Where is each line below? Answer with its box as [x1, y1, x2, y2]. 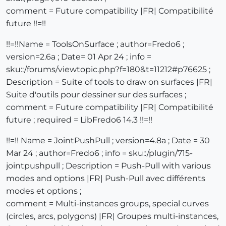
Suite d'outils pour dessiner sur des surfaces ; [6, 90, 186, 100]
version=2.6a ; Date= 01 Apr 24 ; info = [6, 52, 151, 62]
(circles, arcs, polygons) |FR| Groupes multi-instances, [6, 211, 218, 221]
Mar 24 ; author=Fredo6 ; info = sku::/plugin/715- [6, 148, 193, 158]
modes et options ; [6, 186, 81, 196]
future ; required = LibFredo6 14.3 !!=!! [6, 115, 152, 125]
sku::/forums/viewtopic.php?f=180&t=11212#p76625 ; [6, 65, 210, 75]
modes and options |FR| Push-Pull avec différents [6, 174, 205, 184]
